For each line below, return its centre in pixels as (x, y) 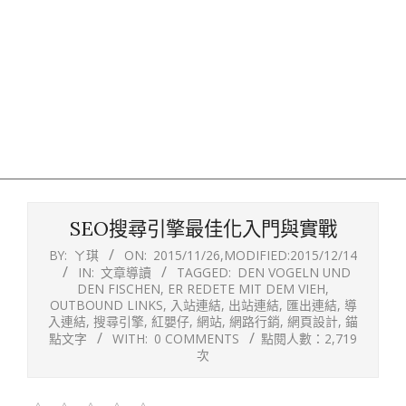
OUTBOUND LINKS (106, 305)
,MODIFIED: (255, 255)
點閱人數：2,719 (309, 338)
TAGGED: (203, 272)
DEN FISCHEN (119, 289)
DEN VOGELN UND (294, 272)
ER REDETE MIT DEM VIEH (246, 289)
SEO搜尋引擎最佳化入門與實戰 (203, 229)
